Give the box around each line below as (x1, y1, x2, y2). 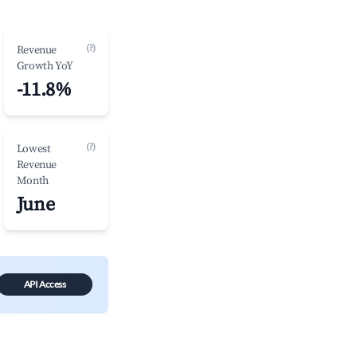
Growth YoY (16, 59, 73, 73)
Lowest (16, 142, 51, 156)
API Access (23, 278, 66, 290)
